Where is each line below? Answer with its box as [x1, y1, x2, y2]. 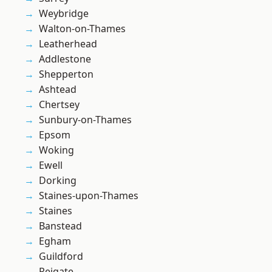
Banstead [39, 219, 82, 233]
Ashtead [39, 83, 76, 97]
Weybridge [39, 7, 89, 21]
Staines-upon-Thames [39, 189, 139, 203]
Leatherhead [39, 37, 97, 51]
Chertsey [39, 98, 80, 112]
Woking [39, 143, 74, 157]
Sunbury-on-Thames [39, 113, 132, 127]
